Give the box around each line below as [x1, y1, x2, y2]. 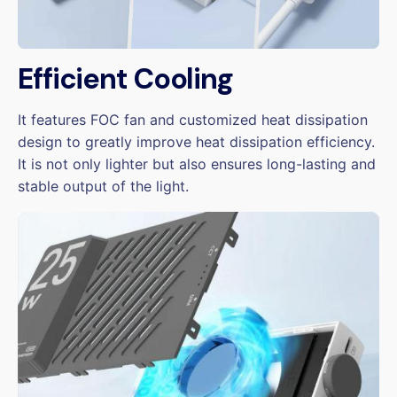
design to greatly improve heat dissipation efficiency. [18, 133, 375, 152]
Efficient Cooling [18, 60, 233, 98]
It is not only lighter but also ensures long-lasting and [18, 155, 376, 174]
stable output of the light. [18, 177, 189, 196]
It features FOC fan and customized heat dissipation [18, 111, 368, 129]
